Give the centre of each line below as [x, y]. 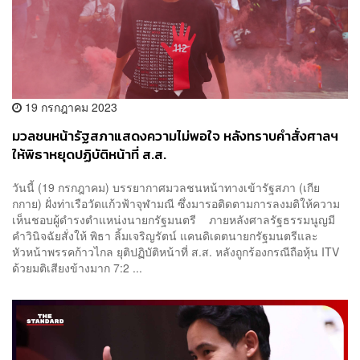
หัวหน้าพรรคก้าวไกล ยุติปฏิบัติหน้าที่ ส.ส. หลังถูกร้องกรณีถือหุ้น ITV [176, 252]
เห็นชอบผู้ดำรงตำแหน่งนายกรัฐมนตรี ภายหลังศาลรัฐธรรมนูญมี [174, 220]
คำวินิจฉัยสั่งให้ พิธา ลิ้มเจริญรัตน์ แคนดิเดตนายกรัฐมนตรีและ [165, 236]
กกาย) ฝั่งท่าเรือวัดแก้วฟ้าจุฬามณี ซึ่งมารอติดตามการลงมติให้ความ [176, 204]
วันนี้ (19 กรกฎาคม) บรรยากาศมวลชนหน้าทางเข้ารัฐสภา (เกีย [166, 188]
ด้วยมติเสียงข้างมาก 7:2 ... [77, 268]
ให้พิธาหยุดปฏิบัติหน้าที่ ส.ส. [89, 154]
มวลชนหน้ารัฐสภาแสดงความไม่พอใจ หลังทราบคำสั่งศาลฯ [175, 136]
